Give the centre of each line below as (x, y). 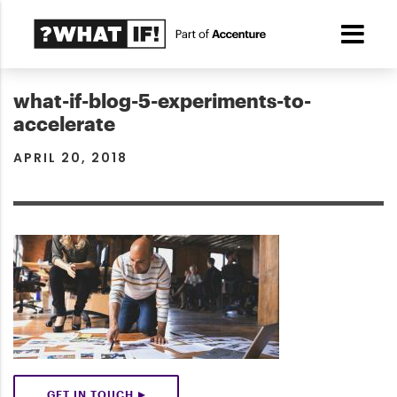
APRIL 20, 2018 (70, 158)
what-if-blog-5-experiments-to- (162, 100)
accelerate (64, 123)
